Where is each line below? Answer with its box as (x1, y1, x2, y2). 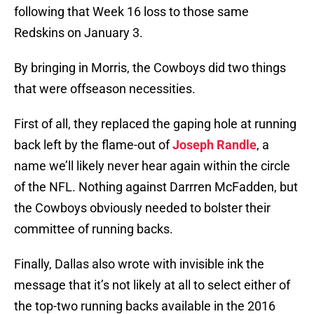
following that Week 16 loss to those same (14, 4, 249, 20)
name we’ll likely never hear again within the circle (14, 158, 290, 174)
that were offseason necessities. (14, 81, 196, 97)
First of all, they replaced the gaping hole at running (14, 116, 296, 132)
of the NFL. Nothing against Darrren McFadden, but (14, 179, 298, 195)
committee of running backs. (14, 221, 173, 237)
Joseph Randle (172, 137, 257, 153)
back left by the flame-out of (14, 137, 172, 153)
